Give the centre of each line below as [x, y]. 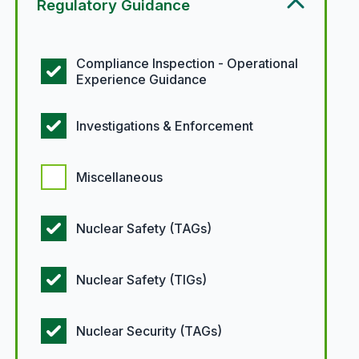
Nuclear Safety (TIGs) [141, 280]
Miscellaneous [119, 177]
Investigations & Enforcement [164, 126]
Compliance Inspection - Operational [187, 63]
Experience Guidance [141, 79]
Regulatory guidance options [101, 38]
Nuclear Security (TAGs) [149, 331]
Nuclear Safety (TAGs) [143, 228]
